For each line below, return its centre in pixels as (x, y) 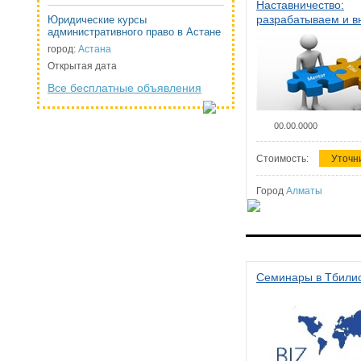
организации (290, 48)
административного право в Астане (134, 32)
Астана (95, 49)
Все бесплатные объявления (124, 88)
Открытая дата (82, 66)
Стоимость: (284, 159)
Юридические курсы (97, 20)
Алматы (304, 191)
